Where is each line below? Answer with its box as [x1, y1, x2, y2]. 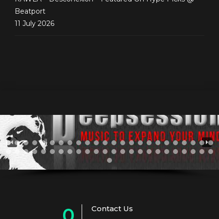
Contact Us [91, 203, 133, 213]
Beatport [15, 6, 45, 16]
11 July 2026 [15, 19, 54, 28]
